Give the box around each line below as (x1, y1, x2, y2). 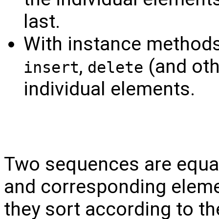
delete (88, 58, 143, 76)
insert (23, 58, 79, 76)
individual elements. (23, 77, 195, 100)
